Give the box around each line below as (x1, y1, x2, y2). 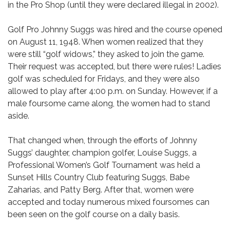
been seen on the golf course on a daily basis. (8, 209, 182, 219)
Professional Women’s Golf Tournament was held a (8, 160, 200, 170)
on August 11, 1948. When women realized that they (8, 37, 203, 47)
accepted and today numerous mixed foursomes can (8, 197, 209, 207)
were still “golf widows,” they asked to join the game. (8, 49, 204, 59)
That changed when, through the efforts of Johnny (8, 136, 197, 145)
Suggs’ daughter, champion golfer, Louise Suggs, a (8, 148, 197, 158)
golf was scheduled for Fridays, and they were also (8, 74, 200, 84)
